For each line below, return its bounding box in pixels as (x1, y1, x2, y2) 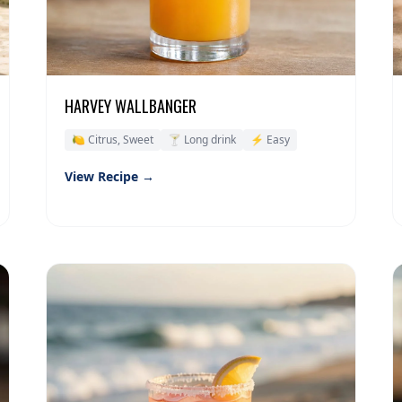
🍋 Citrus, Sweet (71, 132, 153, 148)
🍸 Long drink (167, 132, 236, 148)
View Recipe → (64, 168, 154, 186)
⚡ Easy (249, 132, 290, 148)
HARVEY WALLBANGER (64, 94, 197, 118)
